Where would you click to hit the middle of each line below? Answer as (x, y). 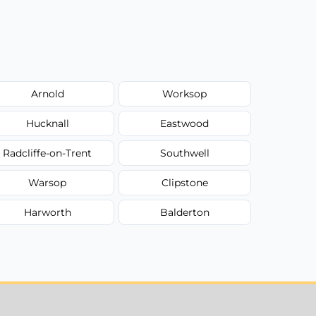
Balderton (184, 212)
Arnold (47, 93)
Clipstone (184, 182)
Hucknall (47, 123)
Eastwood (185, 123)
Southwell (184, 153)
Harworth (47, 212)
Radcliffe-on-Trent (48, 153)
